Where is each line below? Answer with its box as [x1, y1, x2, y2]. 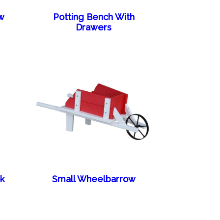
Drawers [76, 22, 112, 33]
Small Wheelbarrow [52, 173, 136, 184]
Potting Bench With [53, 12, 135, 23]
